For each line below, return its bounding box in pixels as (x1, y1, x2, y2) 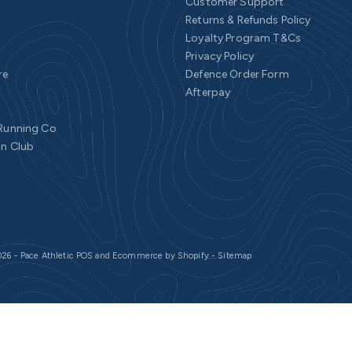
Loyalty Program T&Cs (185, 31, 301, 46)
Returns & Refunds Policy (185, 13, 311, 27)
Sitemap (218, 251, 252, 262)
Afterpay (185, 86, 231, 100)
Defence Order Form (185, 68, 289, 82)
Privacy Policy (185, 49, 255, 64)
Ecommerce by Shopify (112, 251, 209, 262)
